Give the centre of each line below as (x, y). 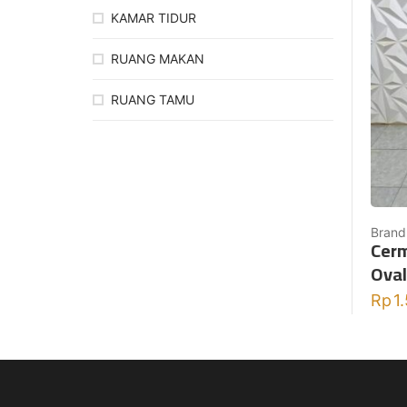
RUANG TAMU (153, 100)
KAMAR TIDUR (154, 18)
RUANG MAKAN (158, 59)
